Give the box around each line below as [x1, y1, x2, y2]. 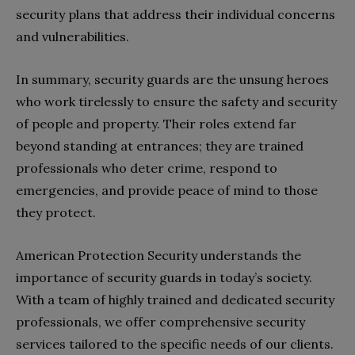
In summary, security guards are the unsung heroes [16, 71, 329, 87]
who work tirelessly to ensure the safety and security [16, 93, 337, 109]
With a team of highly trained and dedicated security [16, 291, 334, 307]
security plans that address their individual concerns [16, 6, 335, 22]
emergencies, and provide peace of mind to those [16, 181, 318, 198]
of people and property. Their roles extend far [16, 115, 296, 132]
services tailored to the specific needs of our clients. [16, 335, 334, 352]
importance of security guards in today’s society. [16, 269, 312, 285]
